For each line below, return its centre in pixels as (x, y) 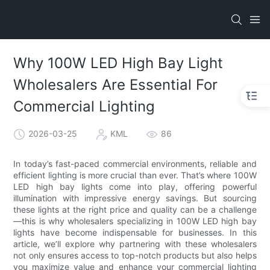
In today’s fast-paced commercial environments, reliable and (135, 163)
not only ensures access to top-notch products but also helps (135, 255)
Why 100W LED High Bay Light (118, 63)
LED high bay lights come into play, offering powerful (135, 186)
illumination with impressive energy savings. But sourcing (135, 198)
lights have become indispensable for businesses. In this (135, 232)
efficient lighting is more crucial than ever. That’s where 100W (135, 175)
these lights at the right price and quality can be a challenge (135, 209)
